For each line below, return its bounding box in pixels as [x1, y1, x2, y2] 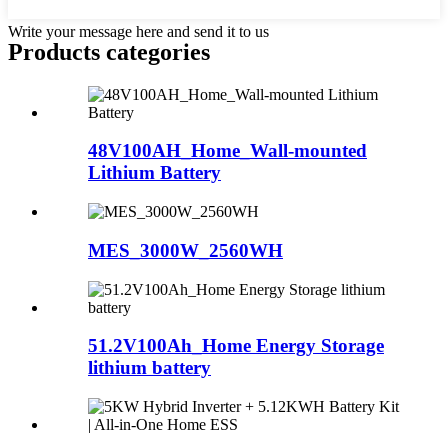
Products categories [8, 38, 210, 65]
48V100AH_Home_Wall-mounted [88, 140, 367, 162]
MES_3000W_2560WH [88, 239, 283, 261]
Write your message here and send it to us [8, 22, 269, 40]
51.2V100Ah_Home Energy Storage [88, 335, 384, 357]
